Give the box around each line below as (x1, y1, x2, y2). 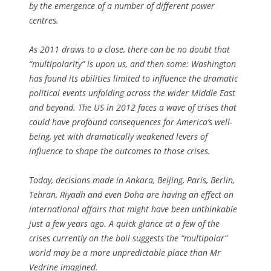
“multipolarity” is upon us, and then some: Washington (29, 57, 236, 70)
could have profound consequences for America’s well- (29, 116, 232, 128)
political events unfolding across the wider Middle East (29, 87, 235, 99)
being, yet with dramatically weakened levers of (29, 130, 207, 142)
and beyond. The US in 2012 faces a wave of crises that (29, 101, 237, 113)
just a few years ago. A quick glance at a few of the (29, 217, 220, 229)
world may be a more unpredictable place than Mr (29, 246, 221, 258)
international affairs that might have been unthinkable (29, 203, 237, 215)
